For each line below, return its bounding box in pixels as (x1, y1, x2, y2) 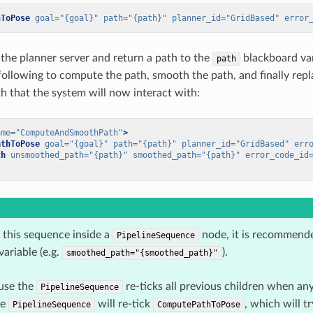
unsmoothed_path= (10, 150, 89, 161)
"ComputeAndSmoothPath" (15, 128, 123, 138)
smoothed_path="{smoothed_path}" (66, 248, 218, 259)
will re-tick (94, 298, 153, 310)
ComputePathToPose (156, 300, 240, 310)
